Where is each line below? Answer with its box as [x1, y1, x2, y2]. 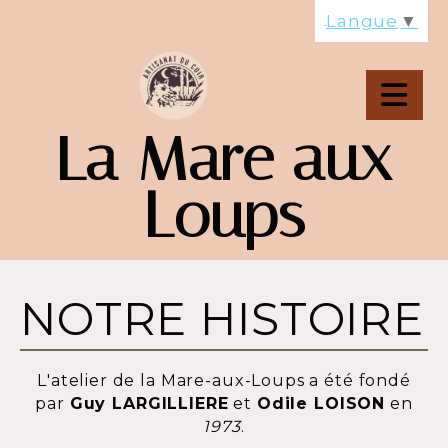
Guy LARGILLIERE [69, 393, 229, 413]
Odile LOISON [256, 393, 386, 413]
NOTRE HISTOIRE [20, 290, 424, 346]
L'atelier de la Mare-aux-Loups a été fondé [37, 370, 411, 390]
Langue [326, 11, 399, 32]
